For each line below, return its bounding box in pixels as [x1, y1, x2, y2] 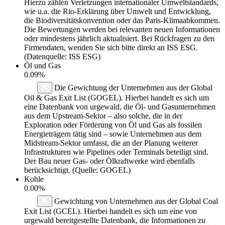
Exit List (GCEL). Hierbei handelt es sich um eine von [24, 206, 197, 215]
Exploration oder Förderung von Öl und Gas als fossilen [24, 120, 202, 129]
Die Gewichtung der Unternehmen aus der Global [52, 83, 212, 92]
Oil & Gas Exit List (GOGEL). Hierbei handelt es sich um [24, 93, 209, 102]
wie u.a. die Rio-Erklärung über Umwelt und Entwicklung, [24, 7, 211, 16]
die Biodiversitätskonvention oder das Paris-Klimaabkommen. [24, 16, 220, 25]
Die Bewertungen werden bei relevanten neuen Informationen [24, 25, 220, 34]
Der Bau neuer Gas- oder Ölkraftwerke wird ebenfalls [24, 156, 195, 165]
